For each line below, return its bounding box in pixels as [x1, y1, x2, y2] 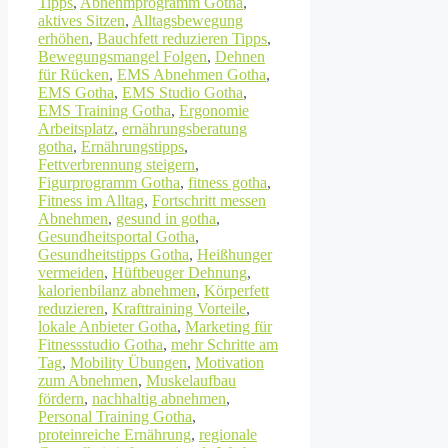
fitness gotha [188, 173, 267, 191]
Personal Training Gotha [38, 407, 192, 425]
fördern [38, 389, 84, 407]
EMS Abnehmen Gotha [117, 65, 266, 83]
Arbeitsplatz [38, 119, 114, 137]
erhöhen [38, 29, 89, 47]
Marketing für [185, 317, 272, 335]
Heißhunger [197, 245, 272, 263]
